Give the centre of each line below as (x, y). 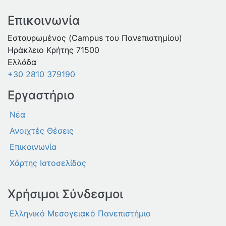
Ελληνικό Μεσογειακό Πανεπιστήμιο (80, 214)
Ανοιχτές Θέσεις (42, 131)
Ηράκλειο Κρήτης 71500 (53, 50)
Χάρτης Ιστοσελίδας (48, 163)
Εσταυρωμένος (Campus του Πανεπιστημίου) (95, 38)
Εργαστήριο (41, 95)
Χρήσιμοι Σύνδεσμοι (65, 194)
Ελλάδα (22, 62)
